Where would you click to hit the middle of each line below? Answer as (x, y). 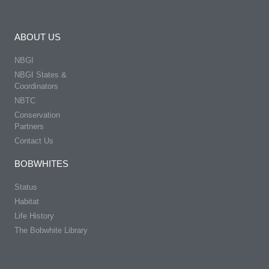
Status (26, 187)
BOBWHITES (41, 163)
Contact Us (34, 141)
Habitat (27, 201)
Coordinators (36, 86)
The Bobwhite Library (51, 230)
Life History (34, 216)
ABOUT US (38, 37)
